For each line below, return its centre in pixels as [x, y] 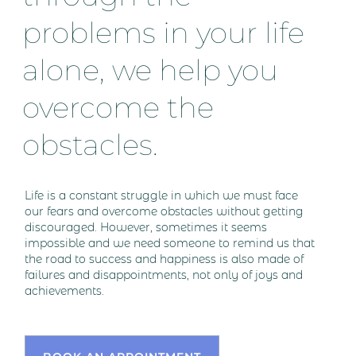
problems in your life [164, 32]
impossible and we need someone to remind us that [170, 244]
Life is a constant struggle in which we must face [162, 196]
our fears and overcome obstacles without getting [164, 212]
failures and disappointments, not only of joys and [164, 275]
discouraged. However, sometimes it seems [146, 228]
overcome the [118, 107]
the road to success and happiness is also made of [164, 259]
